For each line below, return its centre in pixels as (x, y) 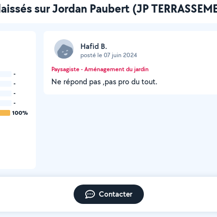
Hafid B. (94, 46)
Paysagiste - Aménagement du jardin (100, 69)
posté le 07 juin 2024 (109, 55)
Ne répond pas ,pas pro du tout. (104, 82)
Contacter (115, 194)
